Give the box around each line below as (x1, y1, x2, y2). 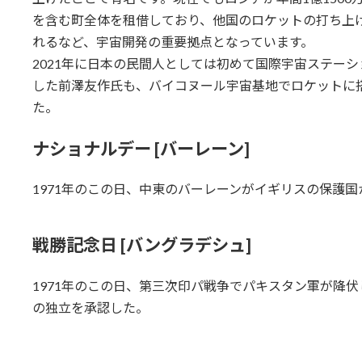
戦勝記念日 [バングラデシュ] (32, 234, 251, 256)
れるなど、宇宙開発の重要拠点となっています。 (32, 33, 314, 49)
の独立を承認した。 (32, 299, 149, 315)
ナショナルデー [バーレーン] (32, 137, 250, 159)
